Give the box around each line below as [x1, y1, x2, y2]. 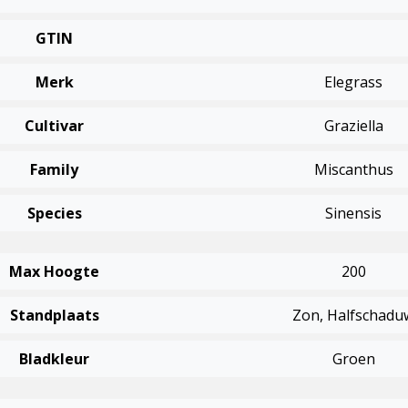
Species [26, 203, 82, 223]
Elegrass [324, 72, 383, 92]
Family [30, 159, 79, 179]
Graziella [323, 116, 383, 136]
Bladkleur [19, 349, 90, 369]
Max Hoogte [9, 261, 100, 281]
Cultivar [25, 116, 85, 136]
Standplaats [9, 305, 99, 325]
